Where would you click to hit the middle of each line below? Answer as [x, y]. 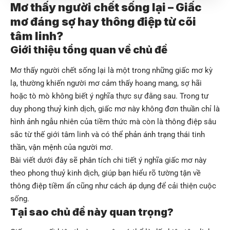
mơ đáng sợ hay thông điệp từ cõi [103, 22]
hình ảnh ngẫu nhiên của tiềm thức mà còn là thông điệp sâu [113, 121]
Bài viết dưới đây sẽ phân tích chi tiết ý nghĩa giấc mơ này [108, 160]
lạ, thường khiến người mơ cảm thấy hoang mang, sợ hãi [106, 83]
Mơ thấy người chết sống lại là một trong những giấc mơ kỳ [111, 70]
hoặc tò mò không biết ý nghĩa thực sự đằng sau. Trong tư [109, 96]
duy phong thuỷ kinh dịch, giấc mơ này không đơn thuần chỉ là [115, 109]
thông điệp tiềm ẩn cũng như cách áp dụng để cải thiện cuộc [113, 186]
